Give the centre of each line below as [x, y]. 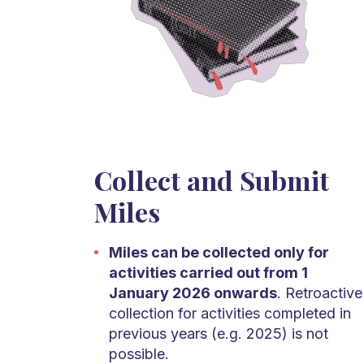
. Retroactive [319, 293]
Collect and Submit [211, 180]
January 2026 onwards [193, 293]
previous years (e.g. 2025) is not [218, 334]
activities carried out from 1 [208, 273]
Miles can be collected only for [219, 253]
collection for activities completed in [230, 314]
